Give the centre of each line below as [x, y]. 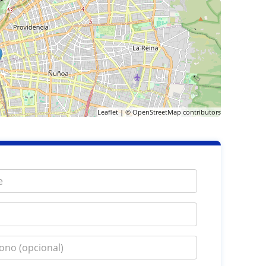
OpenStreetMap [156, 112]
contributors [201, 112]
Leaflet [107, 112]
